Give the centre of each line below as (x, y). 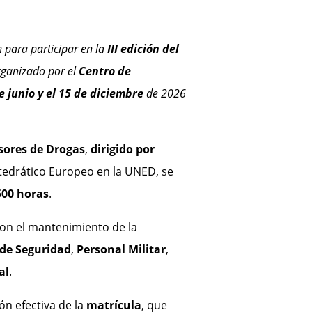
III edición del (143, 49)
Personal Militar (121, 250)
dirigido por (122, 149)
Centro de (104, 71)
